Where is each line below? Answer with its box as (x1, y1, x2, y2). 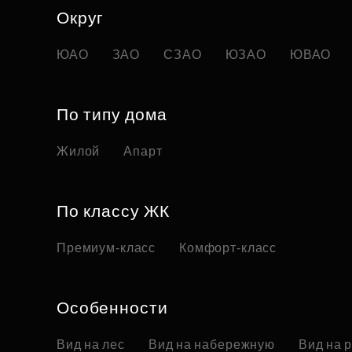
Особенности (57, 299, 168, 317)
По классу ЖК (57, 202, 170, 221)
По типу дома (57, 105, 167, 124)
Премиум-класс (57, 241, 156, 255)
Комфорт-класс (179, 241, 277, 255)
